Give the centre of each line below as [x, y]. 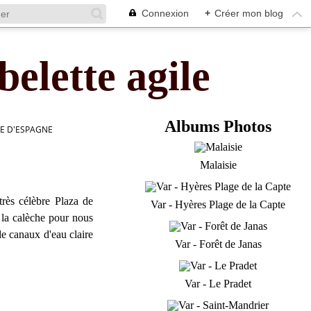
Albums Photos [218, 126]
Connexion [165, 13]
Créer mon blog [249, 13]
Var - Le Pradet [218, 284]
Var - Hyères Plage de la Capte [218, 204]
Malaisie [218, 165]
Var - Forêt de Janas [218, 244]
